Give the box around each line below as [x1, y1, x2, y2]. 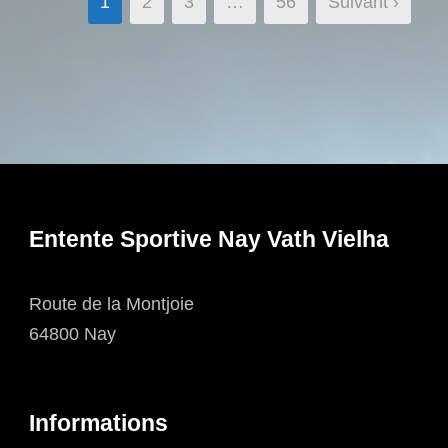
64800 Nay [29, 323, 116, 344]
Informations [29, 409, 168, 436]
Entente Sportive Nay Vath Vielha [29, 225, 389, 252]
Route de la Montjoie [29, 293, 194, 314]
